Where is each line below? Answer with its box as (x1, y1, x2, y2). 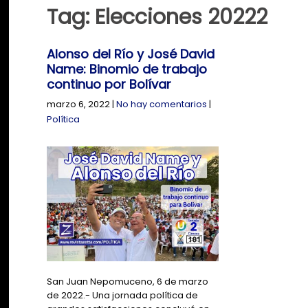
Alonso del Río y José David (47, 45, 215, 63)
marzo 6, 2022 (47, 98, 111, 111)
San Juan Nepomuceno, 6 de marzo (47, 274, 209, 288)
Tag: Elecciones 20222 (47, 3, 268, 32)
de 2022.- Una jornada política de (47, 288, 199, 302)
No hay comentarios (116, 98, 208, 111)
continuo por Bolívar (47, 76, 172, 93)
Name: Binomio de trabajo (47, 60, 208, 78)
